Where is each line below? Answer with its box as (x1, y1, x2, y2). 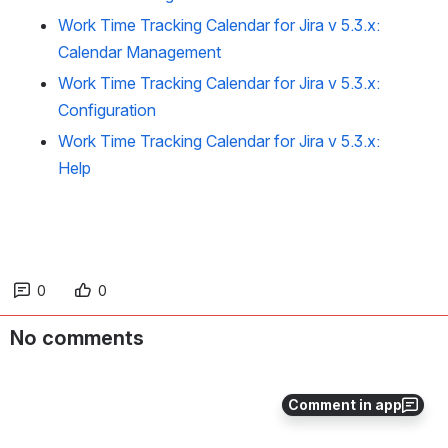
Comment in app (288, 396, 402, 413)
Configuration (58, 100, 156, 120)
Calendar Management (58, 42, 221, 62)
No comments (10, 326, 144, 350)
